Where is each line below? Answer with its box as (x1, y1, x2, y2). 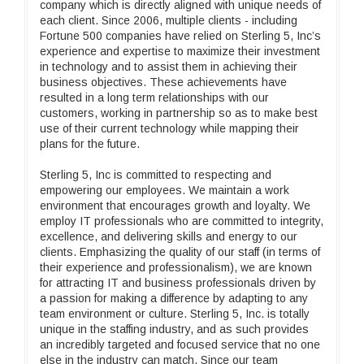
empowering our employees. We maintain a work (40, 184, 289, 197)
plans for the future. (40, 137, 140, 150)
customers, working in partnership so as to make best (40, 106, 318, 119)
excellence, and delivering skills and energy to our (40, 230, 297, 243)
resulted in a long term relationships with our (40, 91, 269, 104)
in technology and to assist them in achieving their (40, 60, 297, 73)
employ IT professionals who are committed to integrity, (40, 214, 323, 227)
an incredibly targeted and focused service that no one (40, 338, 320, 351)
